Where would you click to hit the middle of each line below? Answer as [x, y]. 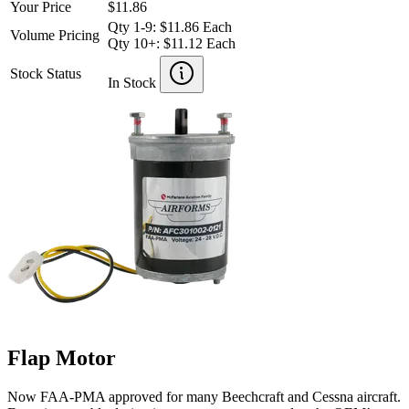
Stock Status [46, 73]
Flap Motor [62, 357]
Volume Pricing [55, 35]
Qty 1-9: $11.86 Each [170, 26]
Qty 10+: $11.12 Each [172, 43]
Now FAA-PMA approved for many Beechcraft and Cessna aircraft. [204, 396]
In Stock [134, 82]
